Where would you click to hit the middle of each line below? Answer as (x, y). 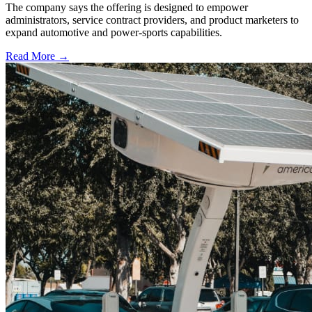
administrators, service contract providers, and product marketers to (152, 19)
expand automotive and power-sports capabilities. (114, 32)
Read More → (37, 56)
